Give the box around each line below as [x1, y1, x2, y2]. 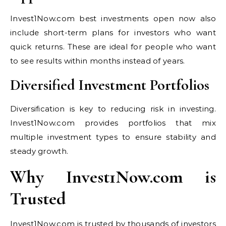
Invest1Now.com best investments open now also [10, 13, 216, 23]
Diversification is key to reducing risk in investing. [10, 103, 216, 114]
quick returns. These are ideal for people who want [10, 41, 216, 51]
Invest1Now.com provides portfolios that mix [10, 118, 216, 128]
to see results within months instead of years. [10, 55, 185, 66]
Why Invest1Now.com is [10, 165, 216, 188]
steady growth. [10, 146, 69, 156]
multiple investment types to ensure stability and [10, 132, 216, 142]
